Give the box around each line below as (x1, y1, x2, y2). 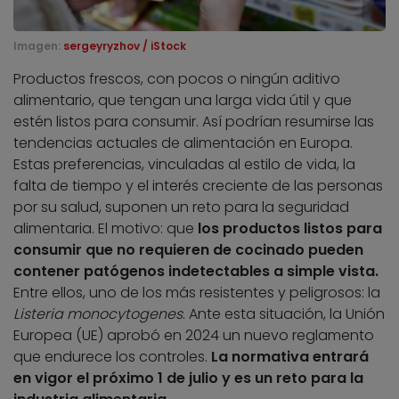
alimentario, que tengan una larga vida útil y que (13, 90, 352, 111)
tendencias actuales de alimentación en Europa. (13, 133, 353, 154)
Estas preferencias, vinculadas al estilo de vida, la (13, 154, 355, 175)
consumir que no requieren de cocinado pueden (13, 240, 363, 261)
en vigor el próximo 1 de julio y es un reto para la (13, 368, 363, 389)
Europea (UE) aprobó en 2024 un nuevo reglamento (13, 325, 374, 346)
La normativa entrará (211, 346, 369, 368)
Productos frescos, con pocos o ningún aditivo (13, 69, 340, 90)
